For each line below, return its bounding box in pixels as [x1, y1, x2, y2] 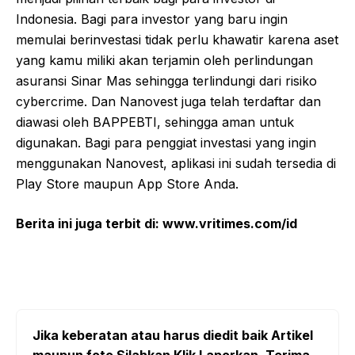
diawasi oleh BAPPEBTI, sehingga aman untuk [16, 114, 294, 131]
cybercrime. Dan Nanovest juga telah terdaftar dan [16, 94, 321, 110]
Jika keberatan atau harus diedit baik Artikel [32, 327, 313, 344]
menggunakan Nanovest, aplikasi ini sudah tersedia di [16, 155, 336, 172]
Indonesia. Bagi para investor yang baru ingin [16, 11, 288, 28]
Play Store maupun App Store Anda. [16, 176, 239, 193]
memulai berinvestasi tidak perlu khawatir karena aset [16, 32, 338, 48]
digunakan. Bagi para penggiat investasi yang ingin [16, 135, 316, 151]
